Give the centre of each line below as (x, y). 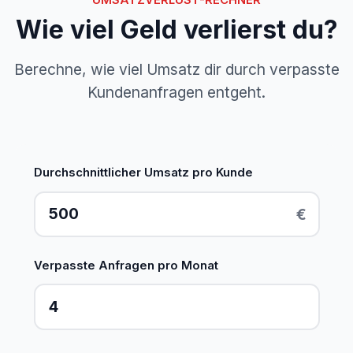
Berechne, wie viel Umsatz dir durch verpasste (176, 70)
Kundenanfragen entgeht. (176, 93)
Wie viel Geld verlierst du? (176, 30)
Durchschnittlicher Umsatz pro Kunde (143, 172)
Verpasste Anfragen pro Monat (126, 265)
